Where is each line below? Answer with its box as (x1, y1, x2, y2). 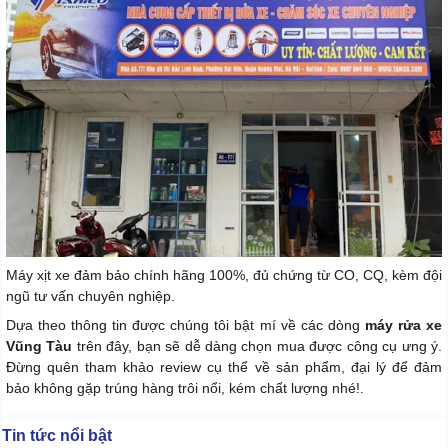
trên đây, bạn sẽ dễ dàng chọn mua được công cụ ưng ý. (76, 337, 443, 354)
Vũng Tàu (6, 337, 77, 354)
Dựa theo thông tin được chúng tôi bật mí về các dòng (6, 316, 365, 333)
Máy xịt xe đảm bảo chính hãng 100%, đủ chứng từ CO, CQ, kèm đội (6, 266, 442, 283)
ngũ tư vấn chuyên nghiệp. (6, 287, 175, 304)
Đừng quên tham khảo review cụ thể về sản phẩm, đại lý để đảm (6, 358, 442, 375)
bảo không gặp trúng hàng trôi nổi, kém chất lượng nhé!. (6, 379, 364, 396)
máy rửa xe (364, 316, 443, 333)
